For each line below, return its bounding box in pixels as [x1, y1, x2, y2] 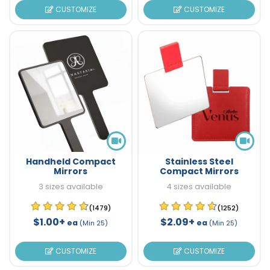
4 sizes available [166, 181, 231, 192]
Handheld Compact [25, 155, 116, 168]
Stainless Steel [165, 155, 233, 168]
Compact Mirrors [159, 165, 239, 177]
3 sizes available [38, 181, 103, 192]
